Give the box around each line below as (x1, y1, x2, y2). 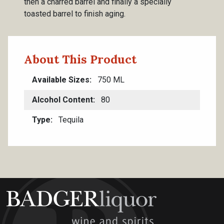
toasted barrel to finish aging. (24, 9, 125, 18)
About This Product (24, 51, 136, 66)
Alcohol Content (32, 95, 93, 104)
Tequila (56, 115, 83, 124)
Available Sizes (32, 75, 89, 84)
